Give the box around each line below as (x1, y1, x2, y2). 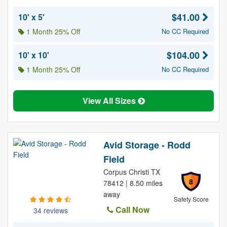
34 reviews (33, 205, 68, 215)
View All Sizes (82, 95, 138, 106)
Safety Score (173, 195, 209, 203)
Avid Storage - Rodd (103, 138, 191, 152)
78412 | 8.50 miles (103, 178, 163, 188)
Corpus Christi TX (103, 167, 160, 177)
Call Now (113, 204, 149, 215)
